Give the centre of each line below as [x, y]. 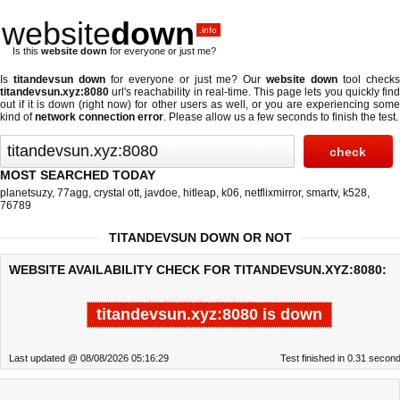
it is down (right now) [80, 104]
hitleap [200, 193]
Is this [27, 51]
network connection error [99, 117]
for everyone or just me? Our [186, 79]
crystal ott [117, 193]
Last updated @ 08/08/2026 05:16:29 [89, 358]
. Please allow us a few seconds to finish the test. [281, 117]
